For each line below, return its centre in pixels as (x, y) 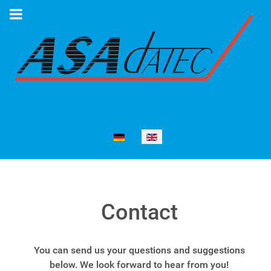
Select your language (59, 136)
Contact (139, 213)
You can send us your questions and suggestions (139, 250)
